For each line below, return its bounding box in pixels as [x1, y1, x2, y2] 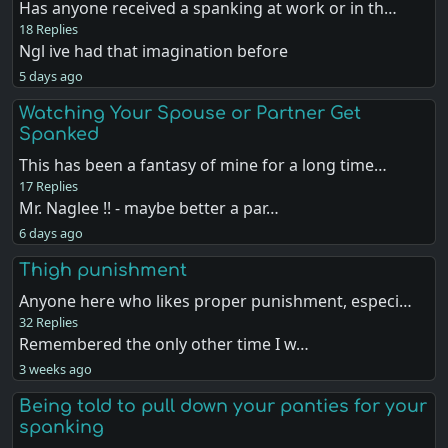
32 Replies [19, 312, 79, 331]
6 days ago [19, 223, 84, 242]
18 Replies [19, 19, 79, 38]
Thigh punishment [19, 259, 188, 280]
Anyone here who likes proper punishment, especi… [19, 289, 413, 312]
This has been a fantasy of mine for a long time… [19, 153, 388, 176]
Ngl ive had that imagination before [19, 39, 289, 62]
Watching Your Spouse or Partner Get [19, 102, 362, 123]
